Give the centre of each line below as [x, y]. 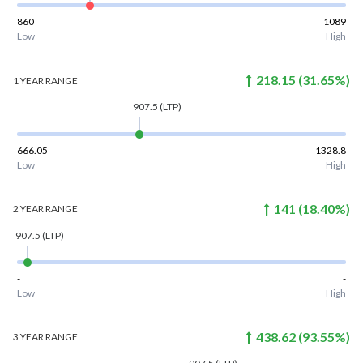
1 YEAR [28, 80]
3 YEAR [28, 337]
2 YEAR [28, 209]
